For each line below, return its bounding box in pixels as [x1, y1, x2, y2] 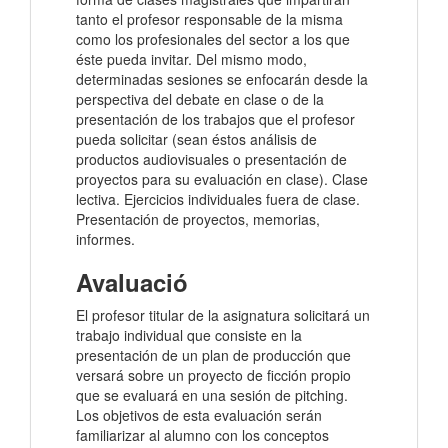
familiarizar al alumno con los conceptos [76, 425, 329, 446]
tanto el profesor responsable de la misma [76, 9, 343, 30]
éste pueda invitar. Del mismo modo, [76, 49, 307, 70]
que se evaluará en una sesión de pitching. [76, 385, 348, 406]
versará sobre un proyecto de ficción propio [76, 365, 351, 386]
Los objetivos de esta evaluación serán [76, 405, 322, 426]
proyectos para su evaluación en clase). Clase [76, 169, 368, 190]
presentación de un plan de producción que [76, 345, 351, 366]
